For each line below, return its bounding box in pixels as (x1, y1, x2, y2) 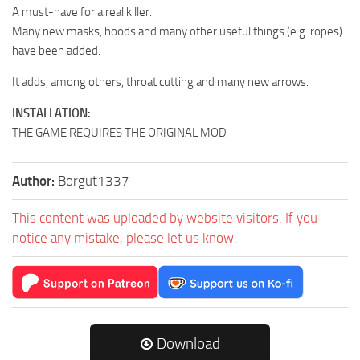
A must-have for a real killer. (12, 4, 152, 19)
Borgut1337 (58, 172, 129, 189)
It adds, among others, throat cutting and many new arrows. (12, 74, 309, 89)
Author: (12, 172, 58, 189)
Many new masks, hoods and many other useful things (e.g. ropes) (12, 23, 342, 39)
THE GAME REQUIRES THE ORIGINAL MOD (12, 125, 227, 140)
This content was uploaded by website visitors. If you (12, 209, 317, 226)
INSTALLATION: (12, 105, 91, 121)
